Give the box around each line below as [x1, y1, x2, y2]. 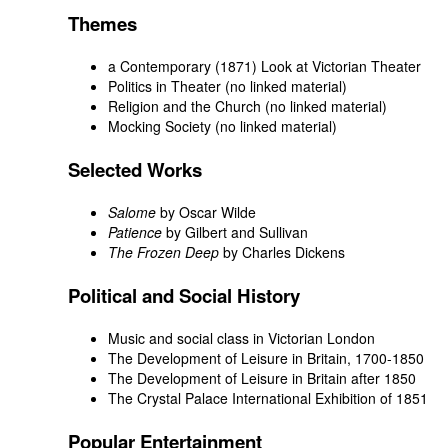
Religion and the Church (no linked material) [108, 96, 387, 117]
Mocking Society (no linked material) [108, 116, 337, 137]
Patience [108, 221, 162, 242]
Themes [68, 10, 137, 38]
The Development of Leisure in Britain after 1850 [108, 367, 416, 388]
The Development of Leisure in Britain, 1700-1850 [108, 347, 424, 368]
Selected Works [68, 156, 202, 184]
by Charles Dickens [219, 241, 345, 262]
